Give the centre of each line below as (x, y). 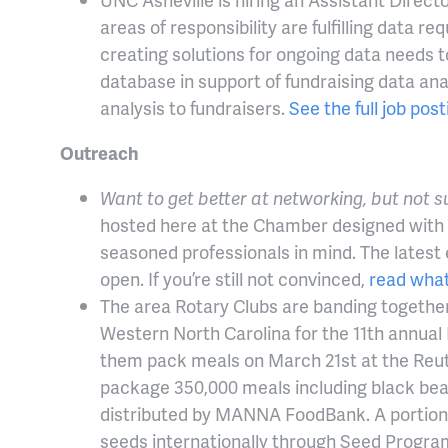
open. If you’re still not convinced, (234, 279)
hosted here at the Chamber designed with (272, 225)
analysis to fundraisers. (194, 108)
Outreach (101, 153)
